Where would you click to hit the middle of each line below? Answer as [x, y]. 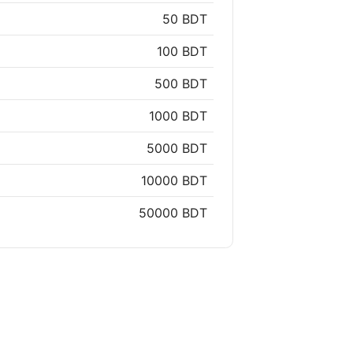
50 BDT [185, 19]
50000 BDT [173, 213]
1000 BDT [178, 116]
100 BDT [182, 52]
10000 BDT [174, 181]
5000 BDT [177, 149]
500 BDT [181, 84]
